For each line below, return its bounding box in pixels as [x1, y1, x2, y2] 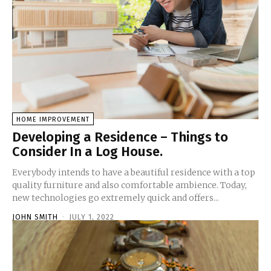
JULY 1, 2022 [69, 212, 114, 221]
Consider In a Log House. [12, 143, 163, 160]
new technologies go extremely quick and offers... [12, 192, 219, 203]
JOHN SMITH [12, 212, 58, 221]
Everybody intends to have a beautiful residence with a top [12, 166, 255, 178]
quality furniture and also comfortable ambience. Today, [12, 179, 247, 191]
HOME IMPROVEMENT [16, 115, 90, 123]
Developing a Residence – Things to [12, 128, 228, 145]
